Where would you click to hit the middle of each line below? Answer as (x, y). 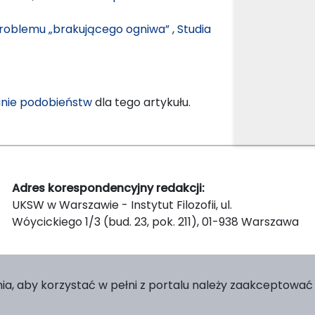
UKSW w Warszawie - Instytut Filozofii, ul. (122, 205)
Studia (194, 29)
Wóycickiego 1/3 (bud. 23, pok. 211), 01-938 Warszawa (155, 221)
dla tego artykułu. (141, 102)
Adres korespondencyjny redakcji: (108, 188)
